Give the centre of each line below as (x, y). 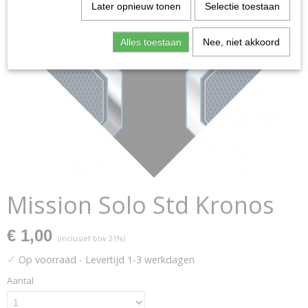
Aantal (20, 280)
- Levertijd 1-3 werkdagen (137, 260)
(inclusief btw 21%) (91, 238)
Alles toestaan (151, 42)
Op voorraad (47, 260)
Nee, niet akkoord (241, 42)
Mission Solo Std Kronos (141, 205)
